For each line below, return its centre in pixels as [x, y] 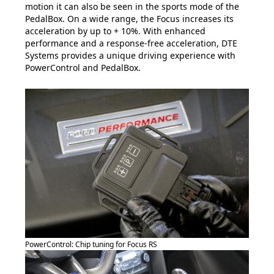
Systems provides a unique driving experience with [130, 56]
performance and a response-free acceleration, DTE [131, 43]
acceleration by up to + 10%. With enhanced [115, 31]
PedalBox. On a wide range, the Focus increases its [129, 19]
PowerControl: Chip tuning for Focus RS [91, 245]
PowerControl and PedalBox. [83, 68]
